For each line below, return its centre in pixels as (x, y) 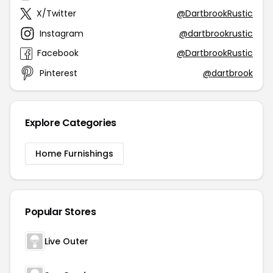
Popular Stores (61, 212)
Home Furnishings (74, 154)
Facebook (58, 53)
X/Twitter (56, 13)
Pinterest (58, 73)
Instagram (62, 33)
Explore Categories (71, 123)
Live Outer (66, 241)
